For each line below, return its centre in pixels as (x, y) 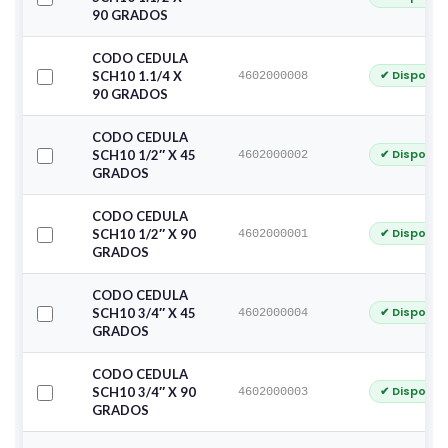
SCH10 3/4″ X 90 (144, 392)
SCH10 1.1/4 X (137, 76)
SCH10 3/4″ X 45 (144, 313)
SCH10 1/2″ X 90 (144, 234)
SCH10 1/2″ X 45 (144, 155)
